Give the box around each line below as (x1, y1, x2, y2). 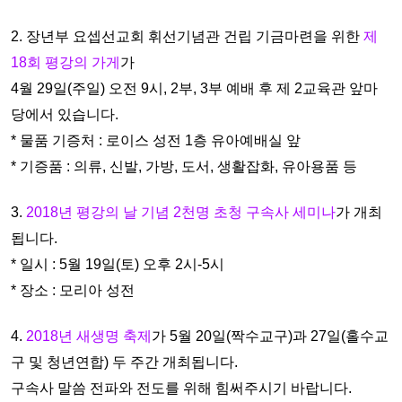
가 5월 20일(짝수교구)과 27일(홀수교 (152, 328, 389, 344)
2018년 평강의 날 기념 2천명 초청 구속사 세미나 (26, 205, 336, 220)
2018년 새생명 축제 (26, 328, 152, 344)
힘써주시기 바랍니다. (215, 380, 352, 396)
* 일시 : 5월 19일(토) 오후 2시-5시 (11, 257, 224, 272)
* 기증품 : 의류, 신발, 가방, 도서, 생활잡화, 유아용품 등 (11, 159, 357, 174)
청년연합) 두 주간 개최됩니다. (47, 354, 241, 370)
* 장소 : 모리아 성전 (11, 283, 135, 298)
